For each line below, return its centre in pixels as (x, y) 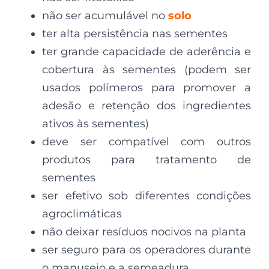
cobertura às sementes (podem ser (147, 69)
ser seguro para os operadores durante (147, 249)
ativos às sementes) (95, 123)
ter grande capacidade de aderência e (147, 51)
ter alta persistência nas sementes (135, 33)
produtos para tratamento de (147, 159)
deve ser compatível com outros (147, 141)
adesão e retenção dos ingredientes (147, 105)
